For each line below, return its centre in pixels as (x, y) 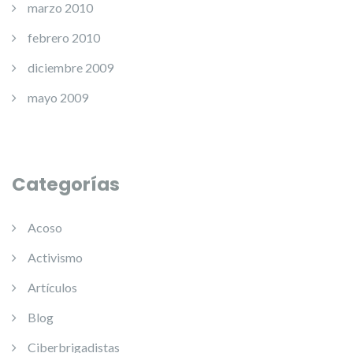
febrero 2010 (64, 37)
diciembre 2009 (71, 67)
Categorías (66, 184)
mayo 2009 (58, 97)
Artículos (52, 287)
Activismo (55, 257)
